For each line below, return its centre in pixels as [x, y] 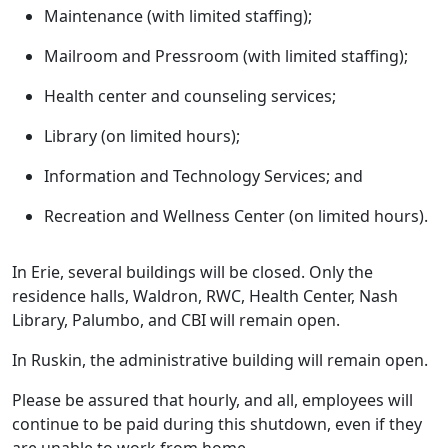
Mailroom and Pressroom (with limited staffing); [226, 56]
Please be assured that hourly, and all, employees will [212, 400]
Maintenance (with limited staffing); [178, 16]
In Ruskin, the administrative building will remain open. [220, 360]
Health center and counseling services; [190, 96]
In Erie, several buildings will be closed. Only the [192, 272]
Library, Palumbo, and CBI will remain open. [176, 320]
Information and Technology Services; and [203, 176]
